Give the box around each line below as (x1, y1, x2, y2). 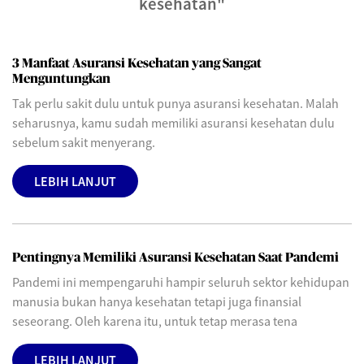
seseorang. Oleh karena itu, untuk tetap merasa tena (12, 313, 297, 329)
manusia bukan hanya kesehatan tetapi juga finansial (12, 293, 301, 310)
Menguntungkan (12, 72, 110, 85)
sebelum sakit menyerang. (12, 134, 155, 150)
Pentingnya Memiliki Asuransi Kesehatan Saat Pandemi (12, 251, 339, 264)
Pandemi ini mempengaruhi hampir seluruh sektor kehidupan (12, 274, 349, 290)
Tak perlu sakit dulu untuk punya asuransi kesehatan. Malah (12, 95, 339, 111)
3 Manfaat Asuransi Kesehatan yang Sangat (12, 57, 262, 70)
